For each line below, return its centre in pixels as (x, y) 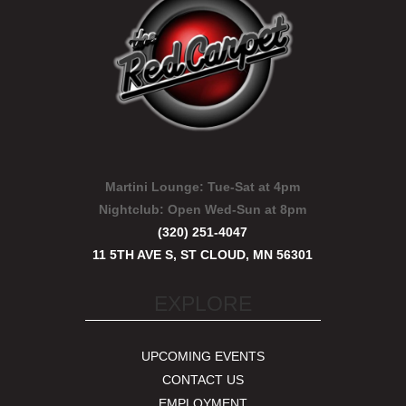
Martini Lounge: (155, 187)
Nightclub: (134, 209)
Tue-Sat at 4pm (252, 187)
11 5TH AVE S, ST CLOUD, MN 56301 (203, 255)
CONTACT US (203, 380)
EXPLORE (203, 304)
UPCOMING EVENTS (203, 356)
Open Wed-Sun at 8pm (237, 209)
